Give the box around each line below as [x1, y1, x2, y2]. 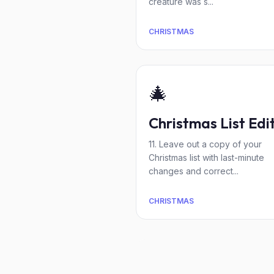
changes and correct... [149, 166, 239, 176]
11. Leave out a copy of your [149, 139, 262, 149]
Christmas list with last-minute [149, 152, 264, 163]
